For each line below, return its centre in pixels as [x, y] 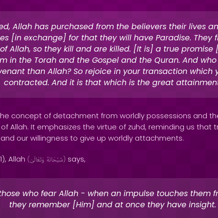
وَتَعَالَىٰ [37, 160]
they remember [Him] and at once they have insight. [113, 205]
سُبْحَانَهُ [55, 160]
